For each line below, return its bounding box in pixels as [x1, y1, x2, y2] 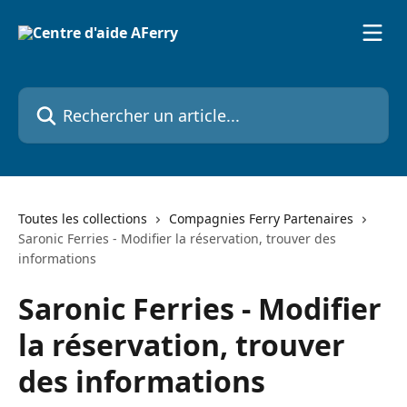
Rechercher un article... [17, 87, 175, 107]
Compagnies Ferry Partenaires [169, 210, 353, 227]
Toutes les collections [18, 210, 147, 227]
